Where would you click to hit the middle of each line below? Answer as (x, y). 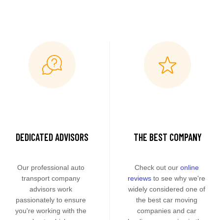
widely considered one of (166, 189)
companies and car (166, 211)
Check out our (157, 167)
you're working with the (51, 211)
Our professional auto (51, 167)
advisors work (51, 189)
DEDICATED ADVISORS (52, 137)
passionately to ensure (51, 200)
